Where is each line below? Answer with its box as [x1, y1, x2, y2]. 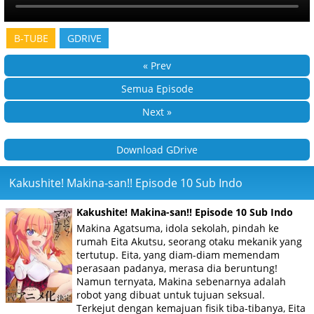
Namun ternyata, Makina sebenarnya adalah [76, 275, 286, 289]
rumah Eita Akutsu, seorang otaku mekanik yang [76, 235, 302, 249]
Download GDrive [116, 143, 198, 157]
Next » [142, 105, 172, 119]
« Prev [143, 59, 171, 73]
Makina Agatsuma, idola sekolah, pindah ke [76, 221, 279, 235]
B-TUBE [13, 32, 48, 46]
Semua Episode [121, 82, 193, 96]
